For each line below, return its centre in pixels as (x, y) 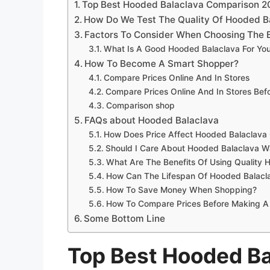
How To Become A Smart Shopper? (162, 63)
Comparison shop (140, 105)
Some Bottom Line (125, 218)
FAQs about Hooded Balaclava (152, 120)
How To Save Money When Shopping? (181, 190)
